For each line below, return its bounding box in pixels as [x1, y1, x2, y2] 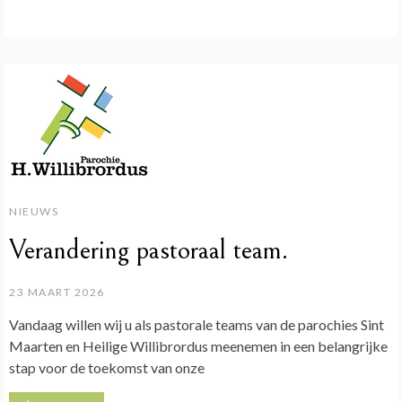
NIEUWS [9, 204, 58, 218]
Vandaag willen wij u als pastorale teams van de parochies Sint [9, 315, 384, 333]
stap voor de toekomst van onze [9, 358, 205, 376]
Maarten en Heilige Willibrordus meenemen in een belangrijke [9, 336, 388, 354]
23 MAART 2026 [9, 284, 105, 299]
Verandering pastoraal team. [9, 233, 288, 267]
